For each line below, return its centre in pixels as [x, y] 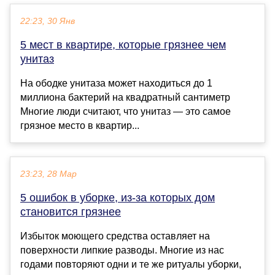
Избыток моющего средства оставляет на [115, 236]
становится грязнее [71, 212]
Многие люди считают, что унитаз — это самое [126, 112]
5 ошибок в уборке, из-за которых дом [118, 198]
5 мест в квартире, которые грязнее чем [123, 45]
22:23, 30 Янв [48, 21]
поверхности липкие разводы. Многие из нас [122, 250]
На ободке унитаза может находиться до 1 [116, 83]
